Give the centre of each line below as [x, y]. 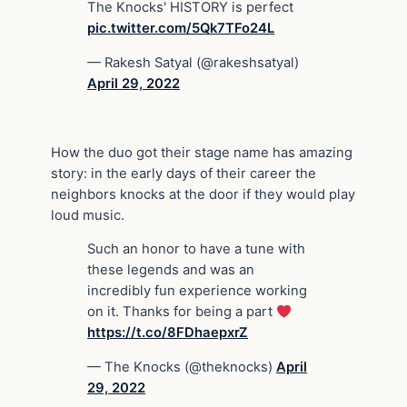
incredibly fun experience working [197, 291]
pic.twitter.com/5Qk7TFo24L [181, 29]
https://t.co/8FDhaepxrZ [168, 333]
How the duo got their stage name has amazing [202, 152]
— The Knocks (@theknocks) [182, 367]
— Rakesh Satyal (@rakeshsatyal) [193, 62]
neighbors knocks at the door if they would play [203, 194]
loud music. [88, 215]
